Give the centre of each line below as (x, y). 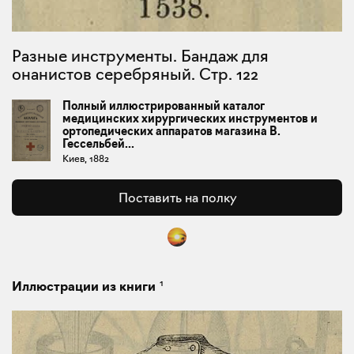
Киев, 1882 (86, 158)
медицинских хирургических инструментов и (190, 119)
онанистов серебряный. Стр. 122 (135, 74)
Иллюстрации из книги (84, 286)
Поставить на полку (177, 198)
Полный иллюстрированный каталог (164, 106)
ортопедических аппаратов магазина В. (172, 131)
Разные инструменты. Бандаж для (17, 56)
